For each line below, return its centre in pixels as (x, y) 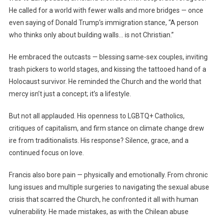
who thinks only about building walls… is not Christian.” (91, 35)
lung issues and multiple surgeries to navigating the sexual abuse (109, 187)
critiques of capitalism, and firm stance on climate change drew (106, 128)
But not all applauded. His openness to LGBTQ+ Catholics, (96, 116)
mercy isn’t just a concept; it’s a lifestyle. (70, 94)
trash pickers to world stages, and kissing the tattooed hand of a (107, 69)
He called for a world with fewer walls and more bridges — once (106, 10)
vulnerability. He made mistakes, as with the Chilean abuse (98, 211)
